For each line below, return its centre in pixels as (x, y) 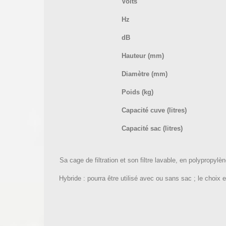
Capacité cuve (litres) (154, 110)
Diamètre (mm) (145, 74)
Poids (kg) (137, 92)
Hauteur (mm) (143, 56)
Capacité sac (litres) (152, 128)
